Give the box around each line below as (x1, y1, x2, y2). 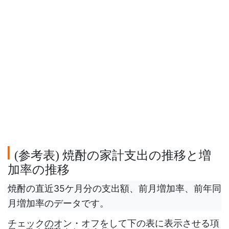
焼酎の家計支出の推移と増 (59, 148, 211, 163)
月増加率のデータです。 (8, 198, 109, 209)
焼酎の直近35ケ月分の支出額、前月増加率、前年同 (8, 183, 221, 194)
